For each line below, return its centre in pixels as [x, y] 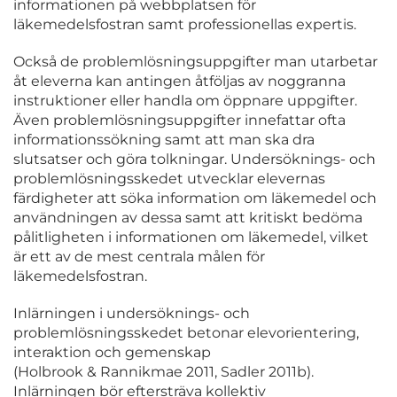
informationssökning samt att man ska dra [164, 140]
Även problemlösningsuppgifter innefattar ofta [179, 121]
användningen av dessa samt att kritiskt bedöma [188, 218]
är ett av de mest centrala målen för [139, 257]
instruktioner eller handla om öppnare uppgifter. [185, 101]
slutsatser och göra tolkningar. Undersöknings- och [195, 160]
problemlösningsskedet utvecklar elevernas [169, 179]
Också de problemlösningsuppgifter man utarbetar [195, 62]
